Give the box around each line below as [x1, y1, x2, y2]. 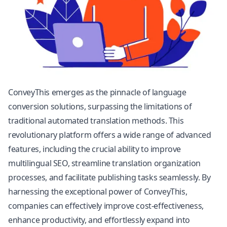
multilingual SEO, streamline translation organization [8, 158, 201, 169]
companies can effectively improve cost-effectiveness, [8, 200, 204, 211]
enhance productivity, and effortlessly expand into [8, 214, 191, 225]
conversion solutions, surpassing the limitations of [8, 101, 192, 112]
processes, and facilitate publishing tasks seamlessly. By [8, 172, 211, 183]
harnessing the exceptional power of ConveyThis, [8, 186, 187, 197]
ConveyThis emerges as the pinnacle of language [8, 87, 186, 98]
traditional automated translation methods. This [8, 115, 184, 126]
